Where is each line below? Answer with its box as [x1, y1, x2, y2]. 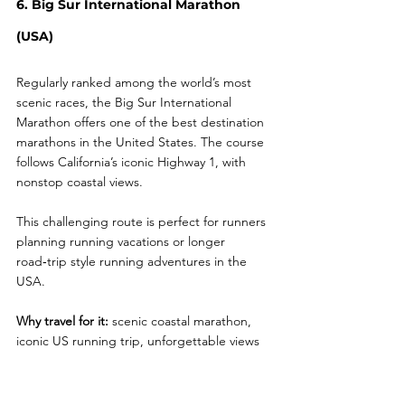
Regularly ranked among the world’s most [16, 73, 255, 90]
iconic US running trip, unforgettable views [16, 332, 259, 349]
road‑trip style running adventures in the [16, 252, 250, 269]
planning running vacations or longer [16, 232, 229, 250]
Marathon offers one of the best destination [16, 113, 268, 130]
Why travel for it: [16, 312, 108, 329]
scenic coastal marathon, [108, 312, 255, 329]
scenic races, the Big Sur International [16, 93, 235, 110]
